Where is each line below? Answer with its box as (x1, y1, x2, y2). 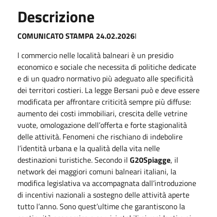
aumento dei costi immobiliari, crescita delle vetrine (17, 107, 187, 119)
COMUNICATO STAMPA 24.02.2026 (17, 30, 135, 42)
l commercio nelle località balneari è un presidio (17, 49, 173, 61)
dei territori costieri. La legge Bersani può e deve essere (17, 84, 200, 96)
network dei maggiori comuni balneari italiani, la (17, 165, 176, 177)
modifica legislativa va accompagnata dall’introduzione (17, 177, 196, 189)
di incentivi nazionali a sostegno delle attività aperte (17, 188, 189, 201)
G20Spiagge (130, 154, 170, 166)
